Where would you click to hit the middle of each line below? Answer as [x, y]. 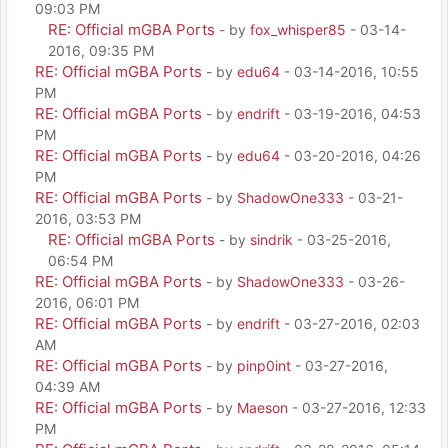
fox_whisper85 [298, 29]
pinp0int [264, 365]
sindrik [271, 239]
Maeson [262, 407]
